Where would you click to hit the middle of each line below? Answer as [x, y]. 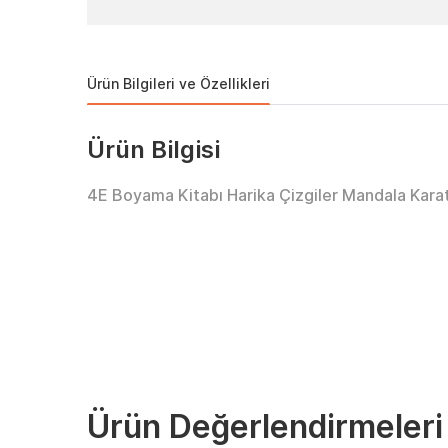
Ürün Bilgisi [153, 149]
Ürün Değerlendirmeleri [265, 426]
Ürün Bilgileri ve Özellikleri [178, 83]
